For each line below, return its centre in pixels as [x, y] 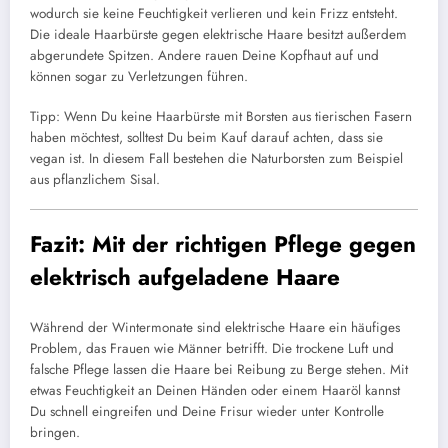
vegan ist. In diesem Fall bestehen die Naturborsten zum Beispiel [216, 159]
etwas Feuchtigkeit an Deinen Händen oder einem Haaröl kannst [215, 390]
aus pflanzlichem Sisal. [95, 180]
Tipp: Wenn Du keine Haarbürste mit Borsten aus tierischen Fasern [221, 117]
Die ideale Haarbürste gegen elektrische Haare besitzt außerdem [218, 35]
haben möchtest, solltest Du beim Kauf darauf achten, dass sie [206, 138]
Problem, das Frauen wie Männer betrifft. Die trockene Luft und [212, 348]
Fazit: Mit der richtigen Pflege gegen [223, 244]
